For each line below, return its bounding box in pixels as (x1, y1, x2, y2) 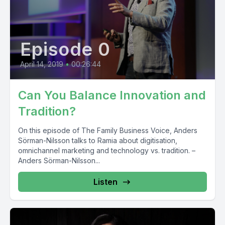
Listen (93, 177, 118, 187)
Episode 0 (20, 38, 111, 60)
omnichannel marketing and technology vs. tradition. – (18, 146, 195, 155)
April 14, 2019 (20, 60, 63, 68)
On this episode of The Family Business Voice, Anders (18, 126, 197, 135)
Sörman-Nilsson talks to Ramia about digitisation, (18, 136, 177, 145)
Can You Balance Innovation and (18, 88, 206, 102)
